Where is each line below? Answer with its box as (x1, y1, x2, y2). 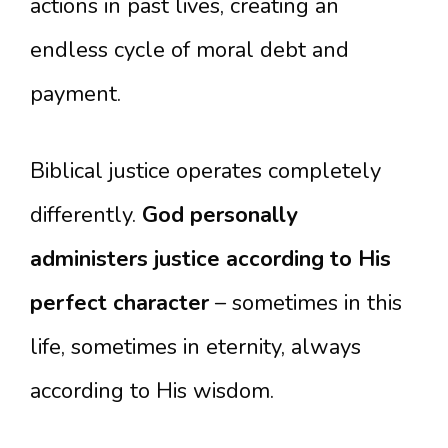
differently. (30, 200, 142, 230)
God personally (142, 200, 298, 230)
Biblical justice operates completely (30, 156, 381, 186)
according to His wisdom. (30, 376, 274, 406)
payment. (30, 79, 121, 109)
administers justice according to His (30, 244, 391, 274)
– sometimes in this (209, 288, 402, 318)
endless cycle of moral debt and (30, 35, 349, 65)
